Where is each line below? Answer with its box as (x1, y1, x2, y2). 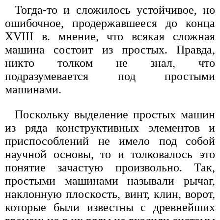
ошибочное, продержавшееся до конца (5, 16, 215, 29)
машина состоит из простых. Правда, (5, 43, 215, 56)
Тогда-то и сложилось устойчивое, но (15, 3, 215, 16)
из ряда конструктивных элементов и (5, 121, 215, 134)
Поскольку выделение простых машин (15, 108, 215, 121)
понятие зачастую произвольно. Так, (5, 161, 215, 174)
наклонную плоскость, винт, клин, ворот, (5, 187, 215, 200)
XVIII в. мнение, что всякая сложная (5, 29, 215, 43)
